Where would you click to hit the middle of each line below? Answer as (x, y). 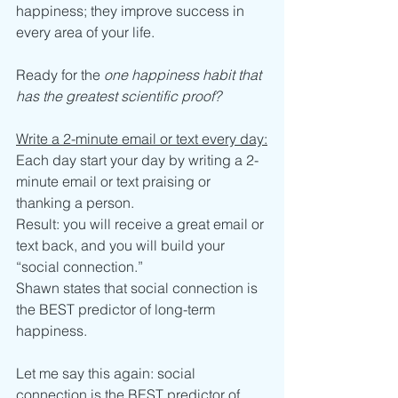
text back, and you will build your (122, 246)
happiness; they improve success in (132, 11)
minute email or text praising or (115, 182)
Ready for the (60, 75)
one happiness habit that (184, 75)
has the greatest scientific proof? (120, 96)
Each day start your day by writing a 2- (137, 160)
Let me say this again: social (107, 374)
